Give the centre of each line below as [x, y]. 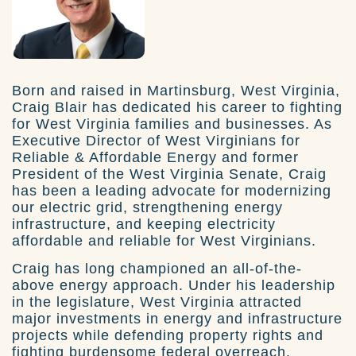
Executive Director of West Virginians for [156, 140]
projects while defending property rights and [168, 335]
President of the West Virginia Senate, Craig [169, 174]
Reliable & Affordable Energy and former [155, 157]
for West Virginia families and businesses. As [172, 124]
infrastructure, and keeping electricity [144, 224]
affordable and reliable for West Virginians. [164, 240]
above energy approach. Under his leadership [174, 285]
